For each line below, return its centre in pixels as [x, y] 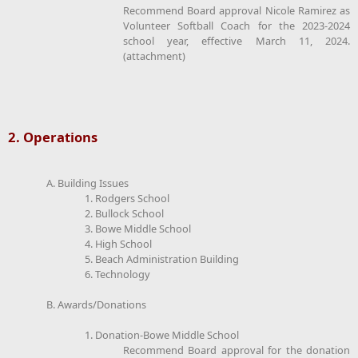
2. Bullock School [124, 213]
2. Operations [53, 137]
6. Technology [117, 274]
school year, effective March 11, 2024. [237, 40]
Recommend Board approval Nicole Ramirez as [237, 10]
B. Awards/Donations [96, 304]
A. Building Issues [88, 183]
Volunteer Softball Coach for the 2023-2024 [237, 25]
